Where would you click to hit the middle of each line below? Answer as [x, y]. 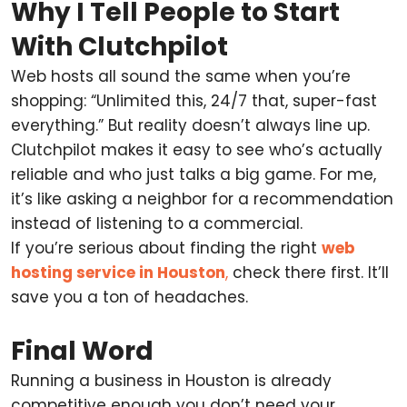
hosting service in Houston [118, 273]
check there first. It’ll [308, 273]
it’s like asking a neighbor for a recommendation [202, 199]
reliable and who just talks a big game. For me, [194, 174]
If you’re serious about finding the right [166, 248]
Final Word [82, 351]
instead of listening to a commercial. [157, 223]
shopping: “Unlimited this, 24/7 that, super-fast [194, 101]
